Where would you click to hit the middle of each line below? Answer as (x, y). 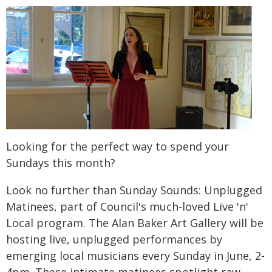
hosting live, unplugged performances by (114, 239)
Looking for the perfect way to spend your (117, 146)
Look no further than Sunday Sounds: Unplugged (134, 190)
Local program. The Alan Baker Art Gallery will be (135, 223)
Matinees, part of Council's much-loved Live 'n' (127, 206)
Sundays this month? (61, 162)
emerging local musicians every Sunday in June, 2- (135, 255)
